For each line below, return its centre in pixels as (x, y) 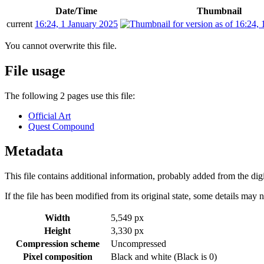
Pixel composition (57, 257)
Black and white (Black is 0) (164, 257)
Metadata (34, 151)
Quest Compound (61, 126)
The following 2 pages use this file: (70, 95)
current (19, 24)
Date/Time (76, 11)
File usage (35, 70)
